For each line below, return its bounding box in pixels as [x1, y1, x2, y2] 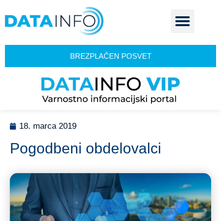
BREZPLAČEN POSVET [70, 52, 151, 60]
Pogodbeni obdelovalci [10, 140, 161, 157]
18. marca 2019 [19, 121, 76, 131]
